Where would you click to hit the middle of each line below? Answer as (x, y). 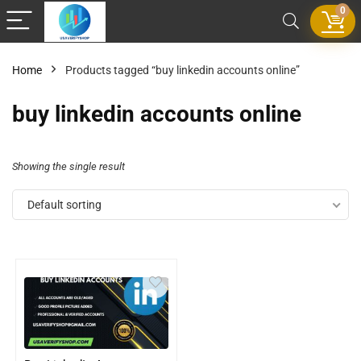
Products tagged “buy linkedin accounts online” (183, 70)
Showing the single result (68, 166)
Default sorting (64, 205)
